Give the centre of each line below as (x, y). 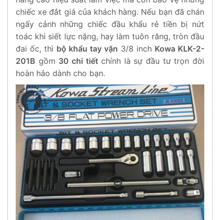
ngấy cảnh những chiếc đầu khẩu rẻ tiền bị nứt (110, 24)
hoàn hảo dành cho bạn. (60, 73)
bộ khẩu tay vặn (87, 48)
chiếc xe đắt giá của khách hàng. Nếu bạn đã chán (110, 12)
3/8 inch (136, 48)
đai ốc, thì (36, 48)
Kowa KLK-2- (179, 48)
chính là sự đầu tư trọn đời (151, 61)
